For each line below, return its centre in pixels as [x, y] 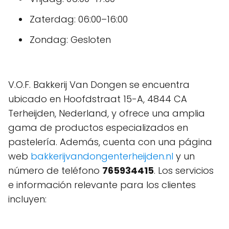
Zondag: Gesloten [70, 40]
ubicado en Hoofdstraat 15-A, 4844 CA [98, 99]
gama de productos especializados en [98, 128]
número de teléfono [55, 170]
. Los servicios [184, 170]
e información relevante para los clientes [102, 185]
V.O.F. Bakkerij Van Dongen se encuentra [99, 85]
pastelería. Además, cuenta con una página [110, 142]
